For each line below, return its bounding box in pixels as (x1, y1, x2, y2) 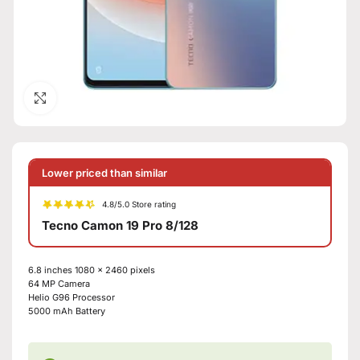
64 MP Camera (28, 277, 90, 289)
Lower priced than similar (42, 166, 167, 179)
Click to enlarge (56, 91, 134, 104)
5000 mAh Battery (28, 305, 105, 317)
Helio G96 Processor (28, 291, 115, 303)
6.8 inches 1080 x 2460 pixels (28, 264, 155, 276)
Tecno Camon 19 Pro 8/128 (42, 217, 198, 233)
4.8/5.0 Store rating (102, 199, 177, 210)
